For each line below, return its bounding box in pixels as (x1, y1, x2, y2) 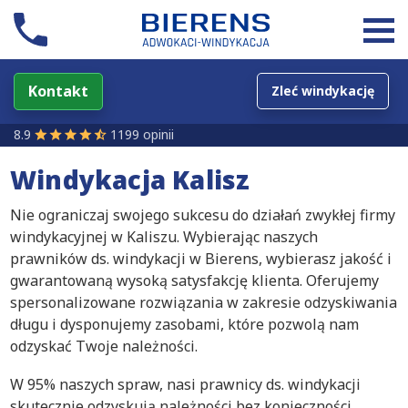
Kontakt (28, 81, 88, 101)
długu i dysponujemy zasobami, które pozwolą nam (10, 314, 359, 334)
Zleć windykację (271, 82, 374, 99)
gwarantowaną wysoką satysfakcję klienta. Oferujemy (10, 270, 379, 291)
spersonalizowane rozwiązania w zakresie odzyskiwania (10, 292, 397, 312)
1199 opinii (110, 126, 174, 143)
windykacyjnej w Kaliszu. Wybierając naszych (10, 227, 318, 247)
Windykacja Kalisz (10, 162, 250, 197)
